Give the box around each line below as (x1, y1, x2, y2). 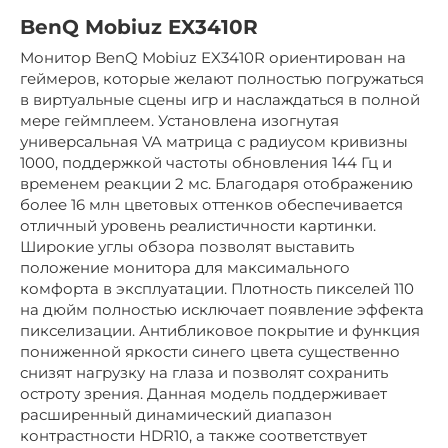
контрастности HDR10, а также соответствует (20, 426, 367, 446)
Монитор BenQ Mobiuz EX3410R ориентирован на (20, 48, 406, 68)
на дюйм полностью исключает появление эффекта (20, 300, 424, 320)
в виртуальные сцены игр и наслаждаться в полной (20, 90, 420, 110)
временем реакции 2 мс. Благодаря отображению (20, 174, 413, 194)
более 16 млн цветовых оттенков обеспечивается (20, 195, 403, 215)
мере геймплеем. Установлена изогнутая (20, 111, 339, 131)
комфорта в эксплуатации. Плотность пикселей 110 (20, 279, 414, 299)
